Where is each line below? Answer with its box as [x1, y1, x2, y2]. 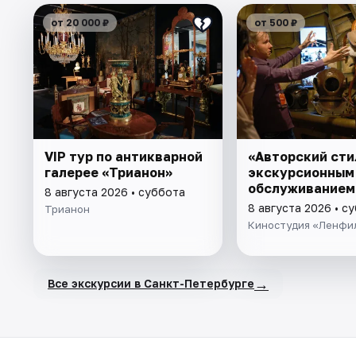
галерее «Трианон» [44, 164, 172, 180]
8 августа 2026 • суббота [44, 184, 185, 199]
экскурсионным [247, 164, 354, 180]
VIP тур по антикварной [44, 148, 203, 164]
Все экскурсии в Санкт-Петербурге [48, 277, 254, 291]
